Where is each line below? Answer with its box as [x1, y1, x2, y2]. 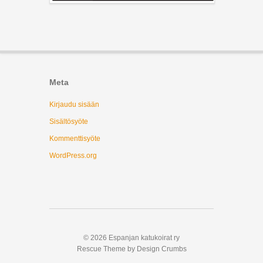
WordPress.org [49, 151, 97, 160]
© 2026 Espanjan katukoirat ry [83, 233, 180, 242]
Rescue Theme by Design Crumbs [76, 244, 187, 253]
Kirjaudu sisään [49, 100, 99, 109]
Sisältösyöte [49, 117, 88, 126]
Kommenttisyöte [49, 134, 100, 143]
